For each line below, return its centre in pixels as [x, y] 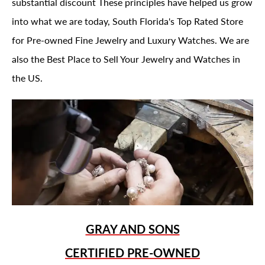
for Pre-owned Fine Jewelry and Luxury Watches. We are [130, 40]
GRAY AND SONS [132, 229]
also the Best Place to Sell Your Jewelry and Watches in [126, 59]
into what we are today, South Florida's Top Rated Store [127, 21]
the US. [27, 78]
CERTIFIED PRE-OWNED [132, 252]
